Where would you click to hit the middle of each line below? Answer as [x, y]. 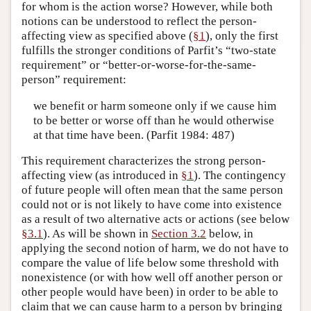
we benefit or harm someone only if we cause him [154, 106]
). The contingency [240, 176]
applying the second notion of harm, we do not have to [155, 249]
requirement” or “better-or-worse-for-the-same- [139, 65]
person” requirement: [74, 80]
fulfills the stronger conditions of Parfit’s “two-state [149, 51]
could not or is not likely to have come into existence [152, 205]
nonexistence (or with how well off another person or [152, 278]
